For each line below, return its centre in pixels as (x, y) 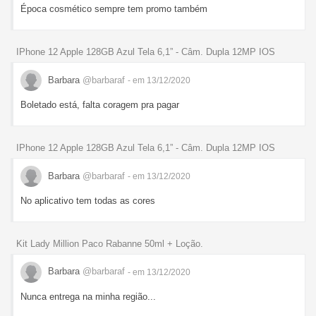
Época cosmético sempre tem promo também (114, 9)
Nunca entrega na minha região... (88, 296)
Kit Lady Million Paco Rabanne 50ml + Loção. (110, 243)
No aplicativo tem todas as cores (88, 201)
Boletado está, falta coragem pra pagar (100, 105)
